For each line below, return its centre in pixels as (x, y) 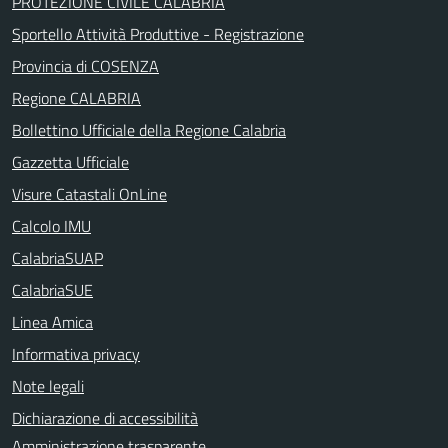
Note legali (48, 385)
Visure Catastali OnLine (89, 193)
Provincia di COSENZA (85, 65)
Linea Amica (52, 321)
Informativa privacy (76, 353)
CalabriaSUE (52, 289)
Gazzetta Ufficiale (70, 161)
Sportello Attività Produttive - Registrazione (158, 33)
